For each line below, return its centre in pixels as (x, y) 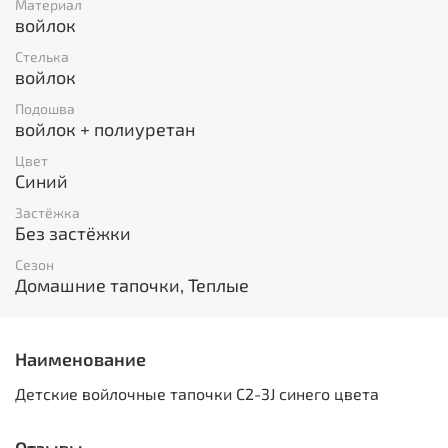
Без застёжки (73, 233)
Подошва (45, 108)
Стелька (42, 56)
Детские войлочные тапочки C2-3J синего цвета (197, 394)
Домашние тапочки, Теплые (132, 285)
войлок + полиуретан (105, 128)
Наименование (80, 358)
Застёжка (47, 213)
